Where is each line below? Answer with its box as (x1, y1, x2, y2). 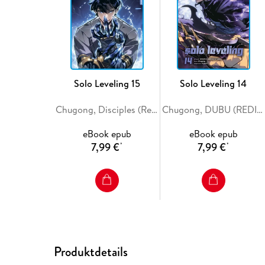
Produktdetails (54, 242, 128, 261)
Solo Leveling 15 (73, 76, 140, 90)
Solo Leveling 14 (180, 76, 247, 90)
